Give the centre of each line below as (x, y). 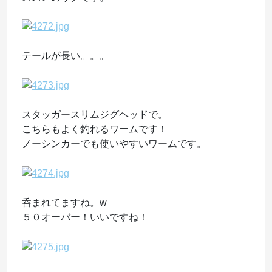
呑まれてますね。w (64, 202)
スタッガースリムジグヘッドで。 (95, 115)
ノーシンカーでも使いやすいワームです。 (114, 144)
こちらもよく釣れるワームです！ (95, 129)
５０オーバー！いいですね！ (85, 217)
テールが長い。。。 (66, 56)
